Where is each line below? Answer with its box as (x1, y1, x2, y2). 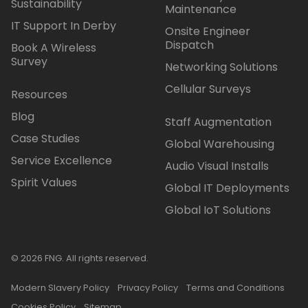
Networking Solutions (165, 58, 278, 75)
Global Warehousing (165, 135, 274, 152)
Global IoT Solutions (165, 201, 271, 218)
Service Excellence (11, 152, 112, 168)
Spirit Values (11, 174, 77, 190)
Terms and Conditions (186, 281, 285, 294)
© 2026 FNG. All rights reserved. (11, 252, 148, 264)
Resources (11, 86, 67, 102)
